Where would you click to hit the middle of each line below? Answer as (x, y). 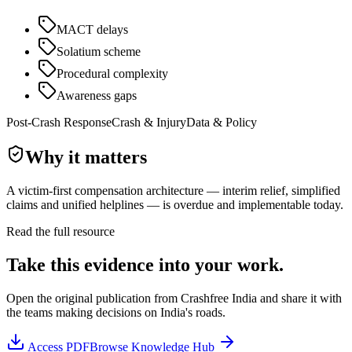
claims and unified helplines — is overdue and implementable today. (175, 205)
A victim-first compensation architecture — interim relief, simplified (173, 191)
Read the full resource (60, 232)
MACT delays (92, 29)
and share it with (299, 299)
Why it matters (86, 158)
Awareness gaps (97, 95)
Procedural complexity (112, 73)
